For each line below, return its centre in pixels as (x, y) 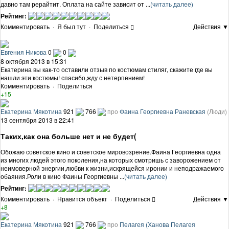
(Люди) (217, 111)
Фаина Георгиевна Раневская (163, 111)
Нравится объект (82, 199)
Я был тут (72, 26)
